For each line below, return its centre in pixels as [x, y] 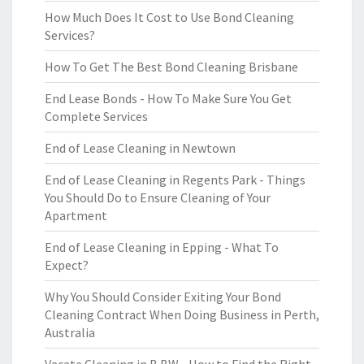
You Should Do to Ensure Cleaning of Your [158, 197]
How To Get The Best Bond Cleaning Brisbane [171, 67]
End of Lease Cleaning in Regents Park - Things [175, 180]
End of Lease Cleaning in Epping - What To [162, 247]
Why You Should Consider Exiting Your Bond [163, 297]
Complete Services [96, 116]
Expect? [67, 265]
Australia [70, 332]
